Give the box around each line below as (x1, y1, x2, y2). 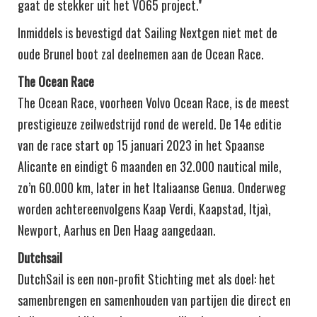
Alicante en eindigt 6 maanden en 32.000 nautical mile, (18, 156, 282, 175)
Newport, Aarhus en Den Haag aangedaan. (18, 220, 216, 239)
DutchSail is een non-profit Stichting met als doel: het (18, 269, 275, 288)
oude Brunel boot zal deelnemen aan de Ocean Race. (18, 44, 267, 63)
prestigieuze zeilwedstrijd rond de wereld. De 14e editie (18, 114, 282, 133)
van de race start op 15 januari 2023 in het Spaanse (18, 135, 265, 154)
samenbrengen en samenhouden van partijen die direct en (18, 290, 291, 309)
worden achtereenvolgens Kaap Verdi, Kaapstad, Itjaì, (18, 199, 271, 218)
